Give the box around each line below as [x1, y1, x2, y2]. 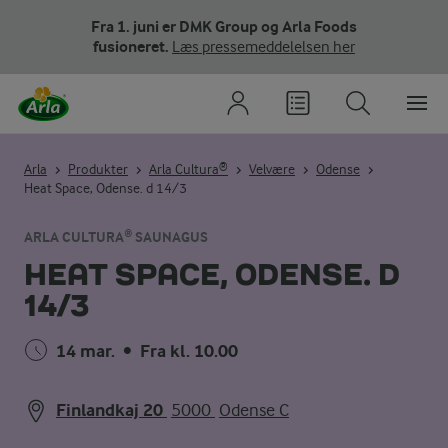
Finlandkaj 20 [56, 400, 163, 421]
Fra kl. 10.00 [140, 341, 238, 362]
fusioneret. [93, 37, 172, 56]
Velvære [249, 160, 295, 177]
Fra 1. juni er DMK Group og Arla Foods [91, 17, 357, 36]
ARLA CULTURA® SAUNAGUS [24, 229, 208, 246]
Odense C [219, 400, 289, 420]
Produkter [68, 160, 128, 177]
